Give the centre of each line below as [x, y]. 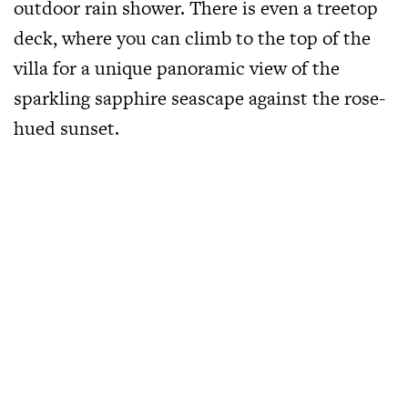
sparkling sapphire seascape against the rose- [199, 98]
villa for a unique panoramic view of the [177, 68]
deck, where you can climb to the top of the [192, 38]
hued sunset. [66, 128]
